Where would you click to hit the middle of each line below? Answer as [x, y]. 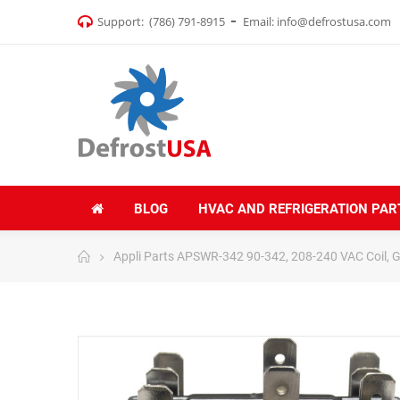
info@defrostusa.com [334, 21]
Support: [123, 21]
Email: [260, 21]
